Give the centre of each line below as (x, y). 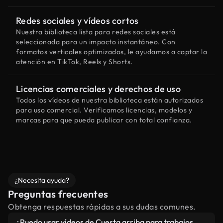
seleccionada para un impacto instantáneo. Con (96, 42)
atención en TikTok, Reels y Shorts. (74, 62)
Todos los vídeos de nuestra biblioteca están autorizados (110, 100)
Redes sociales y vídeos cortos (77, 21)
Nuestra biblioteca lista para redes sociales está (96, 32)
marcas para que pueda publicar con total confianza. (104, 120)
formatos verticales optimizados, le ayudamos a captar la (111, 52)
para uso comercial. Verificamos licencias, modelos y (104, 110)
